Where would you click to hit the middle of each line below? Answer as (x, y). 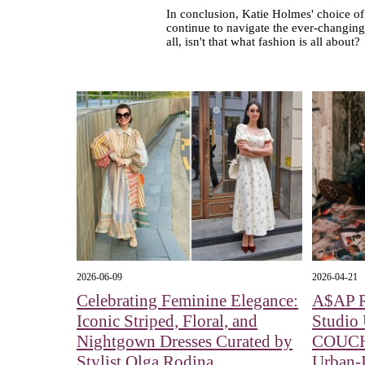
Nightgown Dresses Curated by (185, 341)
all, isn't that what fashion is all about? (263, 41)
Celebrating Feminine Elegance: (188, 300)
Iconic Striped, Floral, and (167, 321)
